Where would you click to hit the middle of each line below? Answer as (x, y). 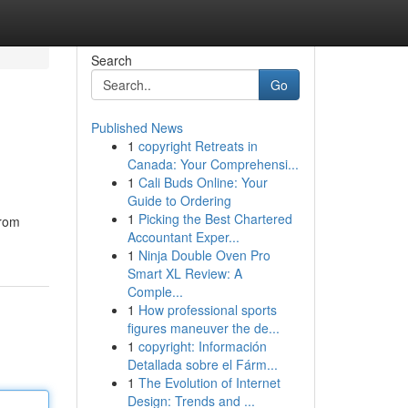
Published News (137, 127)
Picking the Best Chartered (215, 219)
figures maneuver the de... (203, 328)
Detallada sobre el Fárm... (202, 364)
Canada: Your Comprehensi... (213, 164)
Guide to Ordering (179, 200)
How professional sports (207, 310)
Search (111, 60)
